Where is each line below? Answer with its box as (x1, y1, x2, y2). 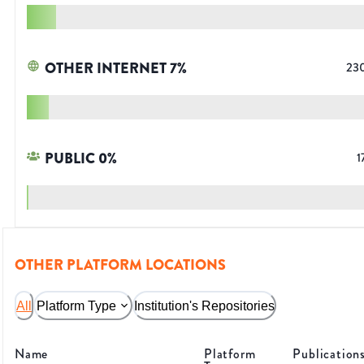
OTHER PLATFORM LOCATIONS (15, 254, 226, 276)
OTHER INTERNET (45, 58, 167, 80)
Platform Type (37, 298, 116, 313)
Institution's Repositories (134, 298, 275, 313)
